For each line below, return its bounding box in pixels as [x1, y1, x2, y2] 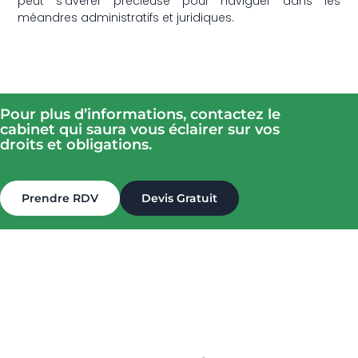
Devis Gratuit [141, 190, 217, 205]
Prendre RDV [22, 190, 98, 205]
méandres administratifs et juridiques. [18, 9, 235, 26]
